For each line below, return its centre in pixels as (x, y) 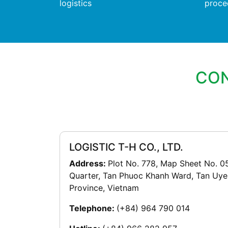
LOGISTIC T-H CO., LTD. (126, 147)
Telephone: (93, 208)
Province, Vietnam (104, 188)
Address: (89, 163)
